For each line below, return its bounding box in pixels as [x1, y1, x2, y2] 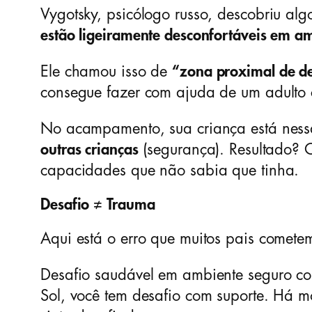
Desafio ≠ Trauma [40, 197, 155, 213]
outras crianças [40, 142, 139, 158]
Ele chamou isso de [40, 64, 173, 80]
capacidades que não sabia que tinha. [40, 163, 299, 179]
